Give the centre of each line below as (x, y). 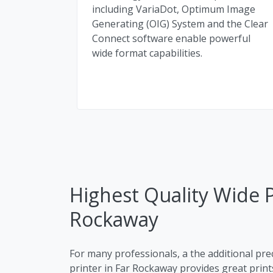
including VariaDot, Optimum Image (174, 9)
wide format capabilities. (147, 53)
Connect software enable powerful (171, 38)
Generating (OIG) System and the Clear (180, 23)
